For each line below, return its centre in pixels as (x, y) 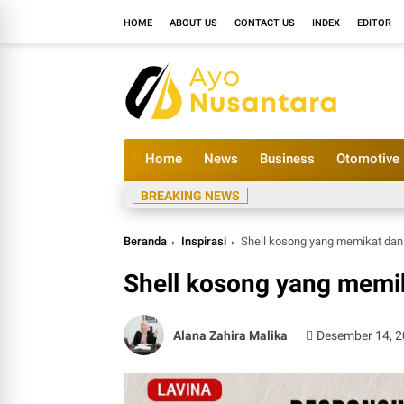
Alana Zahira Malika (230, 335)
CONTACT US (265, 23)
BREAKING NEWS (190, 196)
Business (287, 159)
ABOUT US (193, 23)
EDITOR (374, 23)
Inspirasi (204, 241)
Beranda (145, 241)
